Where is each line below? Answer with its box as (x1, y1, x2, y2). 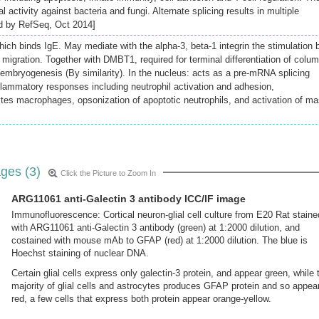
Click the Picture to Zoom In (61, 169, 156, 178)
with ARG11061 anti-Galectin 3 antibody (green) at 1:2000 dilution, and (11, 222, 300, 234)
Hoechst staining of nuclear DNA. (11, 248, 149, 259)
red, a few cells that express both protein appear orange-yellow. (11, 293, 271, 305)
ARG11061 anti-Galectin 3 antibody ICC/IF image (11, 193, 246, 205)
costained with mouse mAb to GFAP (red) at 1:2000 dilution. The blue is (11, 235, 308, 246)
